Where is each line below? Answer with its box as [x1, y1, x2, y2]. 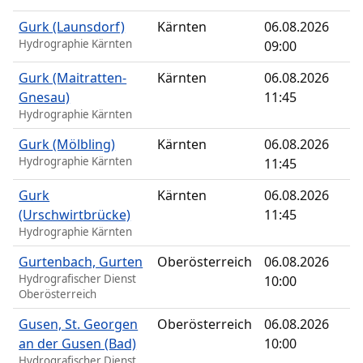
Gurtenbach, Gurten [19, 253, 143, 271]
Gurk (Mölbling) [19, 135, 116, 154]
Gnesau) [19, 88, 70, 107]
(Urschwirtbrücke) [19, 206, 131, 224]
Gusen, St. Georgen [19, 315, 139, 334]
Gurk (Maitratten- [19, 69, 127, 88]
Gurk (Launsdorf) [19, 18, 126, 36]
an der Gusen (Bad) [19, 335, 137, 353]
